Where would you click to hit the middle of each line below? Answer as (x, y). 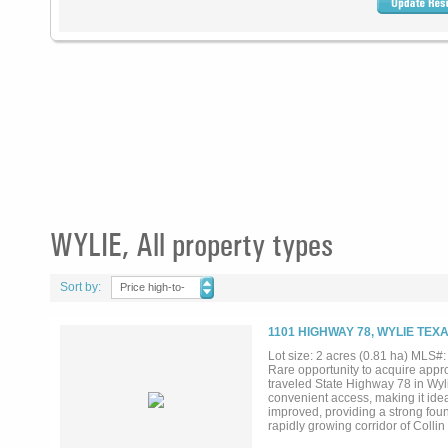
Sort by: (80, 287)
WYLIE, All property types (191, 244)
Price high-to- (152, 287)
